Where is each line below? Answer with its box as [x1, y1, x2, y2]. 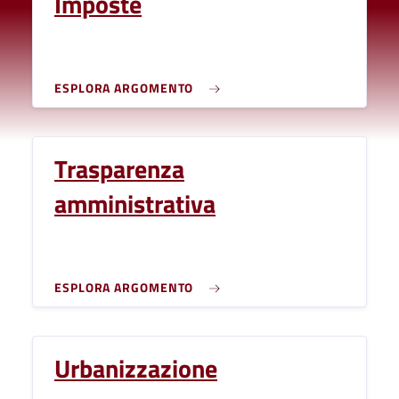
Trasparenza [54, 150, 184, 188]
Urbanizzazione [54, 349, 217, 387]
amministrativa [54, 184, 216, 223]
